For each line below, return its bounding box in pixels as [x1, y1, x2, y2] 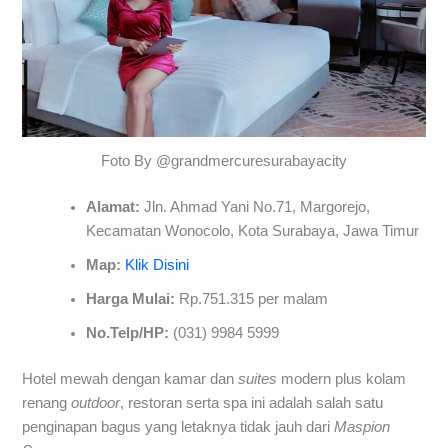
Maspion [334, 419, 391, 436]
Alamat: [86, 199, 141, 216]
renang [22, 395, 72, 412]
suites [238, 371, 278, 388]
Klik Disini [125, 257, 190, 274]
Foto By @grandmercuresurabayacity [101, 153, 347, 170]
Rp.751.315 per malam [175, 291, 329, 308]
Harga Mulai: [86, 291, 176, 308]
